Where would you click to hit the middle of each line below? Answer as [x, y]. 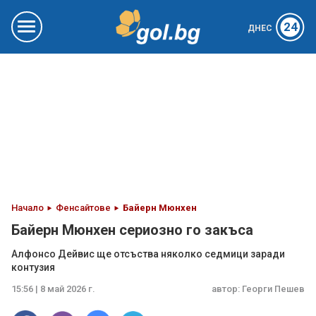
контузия [33, 267]
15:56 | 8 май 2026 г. [53, 289]
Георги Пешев [273, 289]
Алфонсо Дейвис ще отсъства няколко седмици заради [148, 254]
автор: [227, 289]
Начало [28, 208]
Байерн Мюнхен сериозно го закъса [132, 230]
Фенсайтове [83, 208]
